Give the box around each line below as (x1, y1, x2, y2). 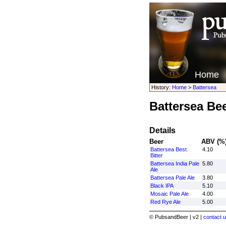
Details (149, 126, 176, 135)
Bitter (150, 152, 163, 158)
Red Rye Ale (150, 199, 181, 205)
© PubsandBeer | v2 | (149, 214, 203, 220)
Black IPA (150, 183, 174, 189)
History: (151, 84, 172, 90)
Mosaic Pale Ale (150, 191, 189, 197)
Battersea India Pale (150, 160, 199, 166)
